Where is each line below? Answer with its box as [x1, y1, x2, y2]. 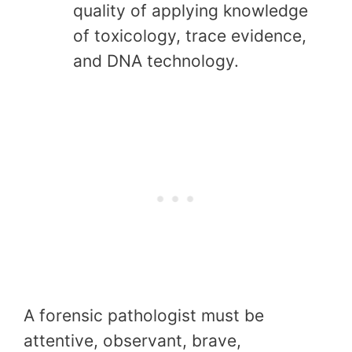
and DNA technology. [73, 51, 239, 71]
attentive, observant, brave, [24, 330, 241, 350]
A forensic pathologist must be [24, 305, 264, 325]
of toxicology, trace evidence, [73, 26, 306, 46]
